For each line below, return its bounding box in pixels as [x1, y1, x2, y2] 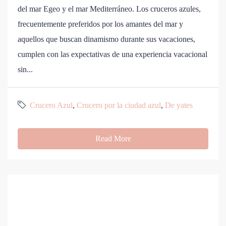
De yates [165, 101, 193, 110]
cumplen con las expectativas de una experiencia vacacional [18, 50, 207, 59]
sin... [18, 65, 33, 74]
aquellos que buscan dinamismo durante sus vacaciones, [18, 35, 195, 44]
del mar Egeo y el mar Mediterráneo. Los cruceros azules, [18, 5, 201, 14]
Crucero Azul [30, 101, 73, 110]
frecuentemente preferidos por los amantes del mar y [18, 20, 183, 29]
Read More [95, 134, 131, 143]
